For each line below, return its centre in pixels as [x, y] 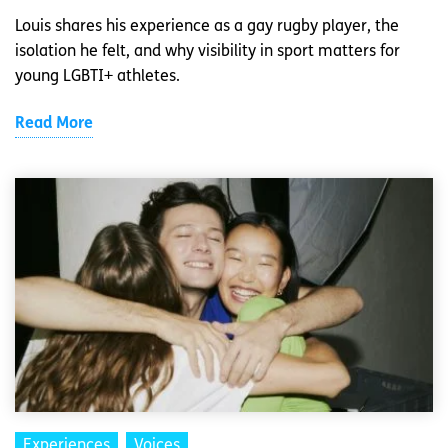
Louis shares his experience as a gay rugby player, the [207, 27]
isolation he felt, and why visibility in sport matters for [207, 52]
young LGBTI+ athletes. [97, 77]
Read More [54, 124]
